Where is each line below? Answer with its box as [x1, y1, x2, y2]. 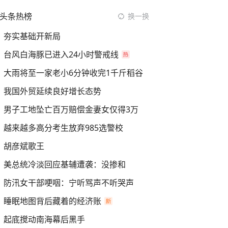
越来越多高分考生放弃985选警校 [4, 122, 123, 133]
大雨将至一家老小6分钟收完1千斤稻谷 [4, 67, 143, 78]
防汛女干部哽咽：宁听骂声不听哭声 [4, 177, 134, 188]
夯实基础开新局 [4, 31, 61, 42]
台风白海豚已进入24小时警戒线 [4, 49, 119, 60]
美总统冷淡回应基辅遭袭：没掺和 [4, 159, 126, 170]
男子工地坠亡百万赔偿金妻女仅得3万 [4, 104, 138, 115]
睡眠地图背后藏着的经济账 [4, 195, 101, 207]
